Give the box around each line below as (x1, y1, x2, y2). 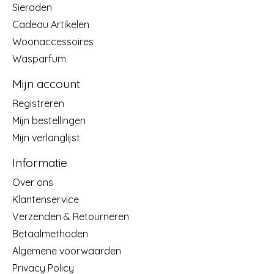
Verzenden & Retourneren (12, 210, 129, 223)
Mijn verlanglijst (12, 131, 80, 144)
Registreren (12, 97, 64, 110)
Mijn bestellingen (12, 114, 86, 127)
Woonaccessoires (12, 35, 94, 48)
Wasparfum (12, 53, 66, 65)
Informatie (12, 155, 67, 171)
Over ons (12, 176, 53, 188)
